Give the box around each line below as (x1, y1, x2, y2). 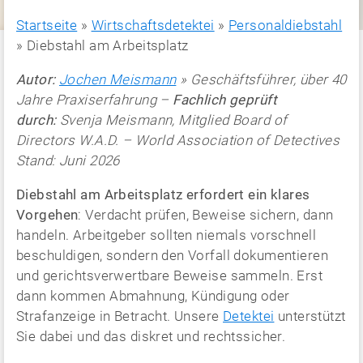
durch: (16, 112, 57, 128)
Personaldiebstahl (228, 17, 343, 33)
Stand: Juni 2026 (16, 152, 120, 169)
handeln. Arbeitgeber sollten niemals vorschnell (16, 227, 316, 243)
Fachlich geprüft (173, 92, 278, 108)
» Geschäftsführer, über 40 (176, 71, 347, 88)
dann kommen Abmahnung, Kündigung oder (16, 288, 290, 304)
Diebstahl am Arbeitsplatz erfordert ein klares (16, 186, 310, 203)
